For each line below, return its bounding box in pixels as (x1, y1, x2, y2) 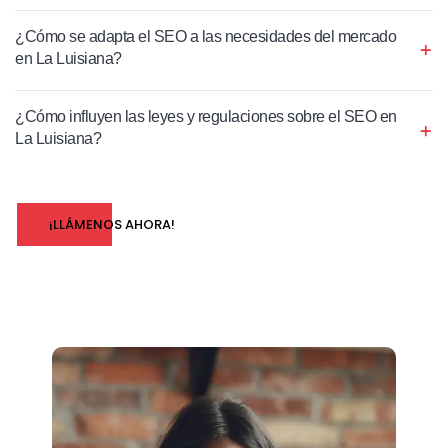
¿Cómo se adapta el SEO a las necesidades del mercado (15, 27, 396, 45)
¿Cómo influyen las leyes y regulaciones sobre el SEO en (15, 107, 397, 125)
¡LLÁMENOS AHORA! (49, 214, 175, 234)
